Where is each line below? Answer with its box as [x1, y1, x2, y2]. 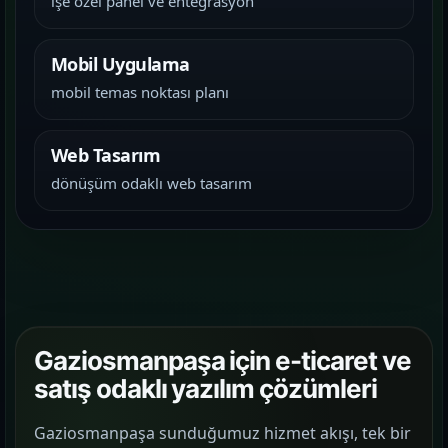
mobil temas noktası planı [51, 82, 229, 102]
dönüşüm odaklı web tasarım [51, 173, 252, 193]
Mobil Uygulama [51, 52, 190, 76]
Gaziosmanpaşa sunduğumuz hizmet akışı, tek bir [34, 422, 411, 444]
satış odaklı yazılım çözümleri [34, 373, 377, 404]
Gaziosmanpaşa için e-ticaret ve [34, 345, 411, 376]
